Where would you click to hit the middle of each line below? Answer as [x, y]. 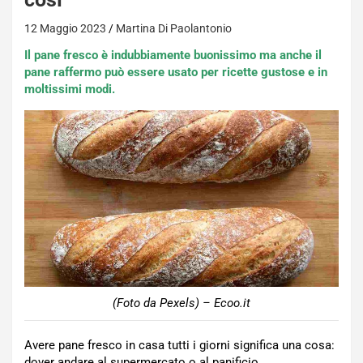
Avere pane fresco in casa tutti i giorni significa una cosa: [179, 346]
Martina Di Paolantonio [174, 28]
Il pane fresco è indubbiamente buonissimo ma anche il [173, 55]
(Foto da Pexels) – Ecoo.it [181, 303]
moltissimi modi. [70, 89]
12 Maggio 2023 [65, 28]
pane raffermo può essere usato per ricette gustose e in [176, 72]
